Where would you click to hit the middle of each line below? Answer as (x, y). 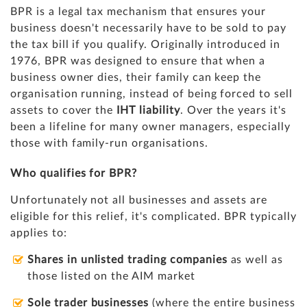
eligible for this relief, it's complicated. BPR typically (153, 216)
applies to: (39, 233)
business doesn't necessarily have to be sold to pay (148, 28)
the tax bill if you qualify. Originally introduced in (145, 44)
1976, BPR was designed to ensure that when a (138, 61)
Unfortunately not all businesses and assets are (139, 200)
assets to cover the (64, 110)
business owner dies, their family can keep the (136, 77)
